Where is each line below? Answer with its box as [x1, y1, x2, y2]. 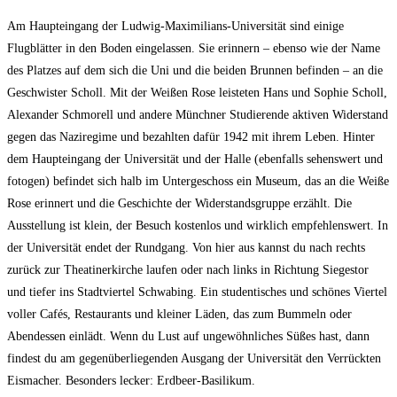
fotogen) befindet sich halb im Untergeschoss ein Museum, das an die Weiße [7, 175, 389, 189]
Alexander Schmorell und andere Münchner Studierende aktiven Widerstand [7, 108, 388, 122]
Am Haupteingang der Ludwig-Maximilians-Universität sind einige [7, 19, 344, 34]
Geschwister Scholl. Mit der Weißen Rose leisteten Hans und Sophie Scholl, [7, 86, 387, 100]
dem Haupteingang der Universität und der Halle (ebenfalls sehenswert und [7, 152, 383, 167]
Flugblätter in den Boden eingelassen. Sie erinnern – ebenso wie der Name [7, 42, 380, 56]
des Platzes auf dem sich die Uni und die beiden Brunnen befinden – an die [7, 64, 383, 78]
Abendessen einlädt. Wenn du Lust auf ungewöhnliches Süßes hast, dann [7, 330, 370, 344]
